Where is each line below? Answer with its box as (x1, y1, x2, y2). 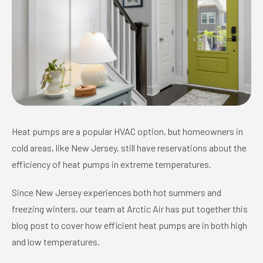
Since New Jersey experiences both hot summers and (12, 187, 221, 198)
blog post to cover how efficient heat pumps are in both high (12, 220, 247, 231)
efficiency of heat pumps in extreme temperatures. (12, 159, 211, 170)
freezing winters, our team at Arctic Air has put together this (12, 203, 248, 214)
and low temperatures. (12, 236, 100, 247)
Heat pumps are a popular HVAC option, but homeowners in (12, 126, 243, 137)
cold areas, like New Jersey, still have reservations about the (12, 142, 247, 153)
